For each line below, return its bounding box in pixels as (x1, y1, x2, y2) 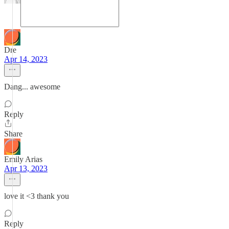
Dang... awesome (4, 82, 60, 91)
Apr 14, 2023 (4, 55, 48, 63)
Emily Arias (4, 155, 42, 164)
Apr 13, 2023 (4, 164, 48, 173)
